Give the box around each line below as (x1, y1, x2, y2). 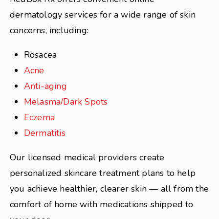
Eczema (23, 111, 55, 123)
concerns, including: (10, 24, 88, 36)
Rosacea (23, 49, 57, 61)
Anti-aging (23, 80, 67, 92)
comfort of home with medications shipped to (10, 198, 194, 210)
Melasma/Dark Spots (23, 96, 108, 108)
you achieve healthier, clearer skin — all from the (10, 183, 209, 195)
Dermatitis (23, 127, 66, 139)
